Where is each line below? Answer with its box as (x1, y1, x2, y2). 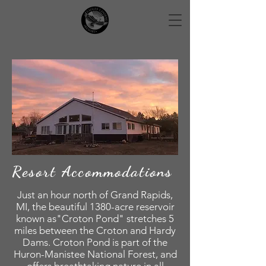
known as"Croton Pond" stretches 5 (16, 213, 174, 224)
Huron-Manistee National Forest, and (13, 248, 177, 260)
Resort (12, 162, 62, 180)
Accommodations (62, 162, 173, 180)
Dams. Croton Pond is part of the (23, 236, 167, 248)
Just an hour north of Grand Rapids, (17, 189, 173, 201)
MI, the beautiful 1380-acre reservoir (15, 201, 175, 213)
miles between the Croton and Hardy (14, 224, 176, 236)
